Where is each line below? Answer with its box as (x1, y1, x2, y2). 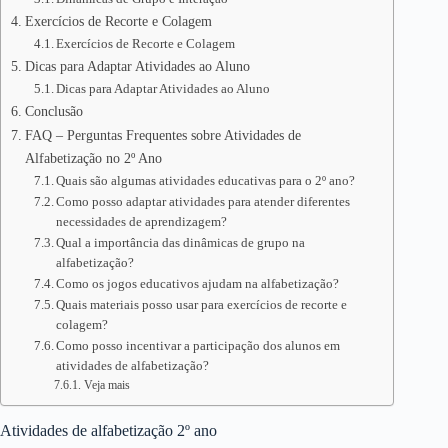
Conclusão (24, 103, 83, 119)
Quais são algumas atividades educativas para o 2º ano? (56, 173, 356, 188)
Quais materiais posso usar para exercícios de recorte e (56, 297, 348, 312)
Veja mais (83, 379, 130, 392)
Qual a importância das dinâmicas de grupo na (56, 235, 306, 250)
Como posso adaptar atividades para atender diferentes (56, 194, 351, 209)
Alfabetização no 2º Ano (24, 150, 162, 166)
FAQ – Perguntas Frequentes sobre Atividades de (24, 127, 301, 143)
